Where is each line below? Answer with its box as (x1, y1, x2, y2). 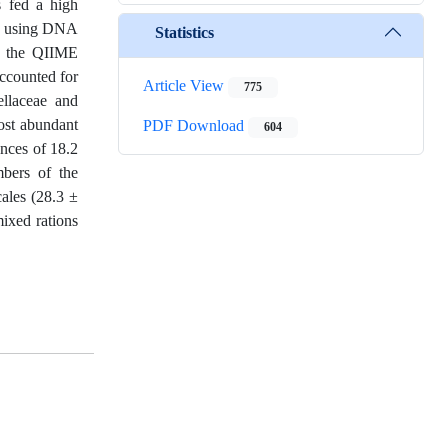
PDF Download (143, 116, 248, 136)
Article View (143, 76, 228, 96)
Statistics (155, 22, 214, 42)
